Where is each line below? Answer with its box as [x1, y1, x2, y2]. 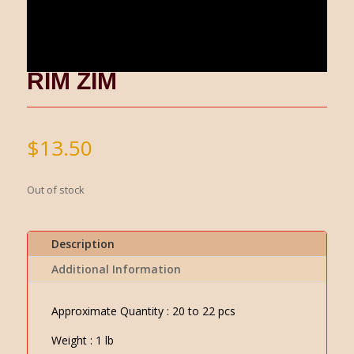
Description [51, 235, 115, 251]
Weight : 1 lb [51, 332, 114, 348]
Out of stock [26, 182, 85, 197]
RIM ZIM [26, 67, 117, 94]
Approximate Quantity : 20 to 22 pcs [51, 303, 235, 318]
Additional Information [51, 261, 181, 277]
